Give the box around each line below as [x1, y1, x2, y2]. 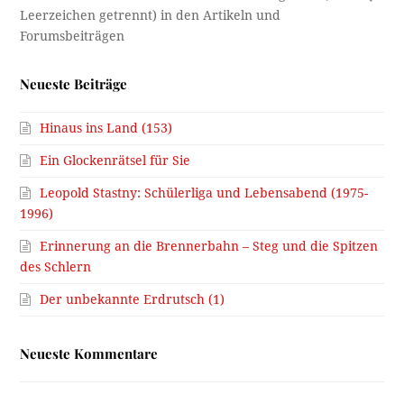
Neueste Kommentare [20, 344, 159, 363]
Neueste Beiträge [20, 75, 128, 94]
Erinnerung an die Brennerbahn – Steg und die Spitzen [40, 239, 379, 254]
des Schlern [20, 260, 92, 275]
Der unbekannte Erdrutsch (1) [40, 292, 225, 308]
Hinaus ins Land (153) [40, 121, 173, 136]
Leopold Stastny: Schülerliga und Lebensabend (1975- [40, 186, 369, 201]
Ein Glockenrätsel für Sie [40, 153, 191, 169]
